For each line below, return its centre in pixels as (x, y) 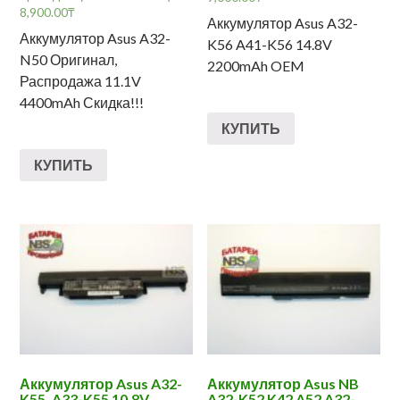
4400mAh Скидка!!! (82, 103)
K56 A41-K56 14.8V (270, 45)
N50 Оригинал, (69, 60)
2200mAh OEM (256, 66)
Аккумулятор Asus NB (283, 383)
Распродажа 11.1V (81, 81)
